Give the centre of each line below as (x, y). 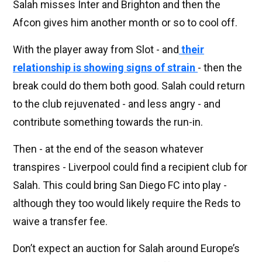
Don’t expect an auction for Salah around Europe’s (126, 249)
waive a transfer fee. (60, 222)
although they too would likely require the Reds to (127, 204)
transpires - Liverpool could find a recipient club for (130, 167)
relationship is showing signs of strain (105, 68)
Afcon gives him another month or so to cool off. (125, 23)
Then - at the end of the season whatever (108, 149)
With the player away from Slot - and (96, 50)
